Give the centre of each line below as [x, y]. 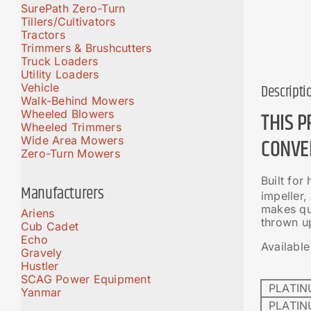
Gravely [42, 253]
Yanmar [41, 293]
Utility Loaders [60, 74]
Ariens [38, 213]
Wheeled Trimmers [71, 127]
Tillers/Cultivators [68, 21]
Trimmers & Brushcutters [86, 48]
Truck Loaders [60, 61]
